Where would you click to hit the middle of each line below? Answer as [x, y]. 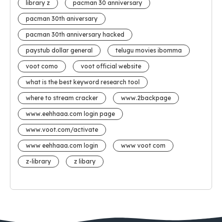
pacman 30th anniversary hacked [75, 35]
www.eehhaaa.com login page [70, 114]
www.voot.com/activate [62, 130]
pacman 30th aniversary [62, 19]
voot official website [111, 66]
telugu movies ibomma [149, 51]
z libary [85, 162]
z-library [38, 162]
